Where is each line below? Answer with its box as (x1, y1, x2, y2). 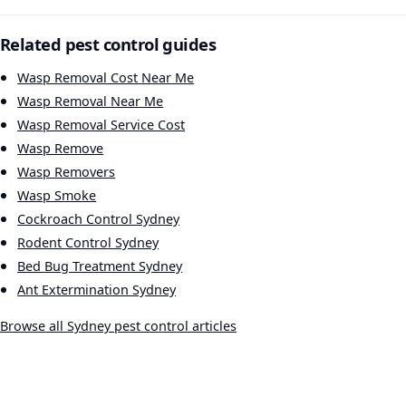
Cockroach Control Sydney (17, 210, 180, 228)
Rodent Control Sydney (17, 234, 159, 252)
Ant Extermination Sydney (17, 281, 177, 299)
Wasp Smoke (17, 187, 97, 205)
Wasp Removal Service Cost (17, 116, 186, 134)
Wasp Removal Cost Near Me (17, 69, 195, 87)
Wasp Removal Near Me (17, 92, 164, 111)
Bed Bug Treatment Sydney (17, 257, 183, 275)
